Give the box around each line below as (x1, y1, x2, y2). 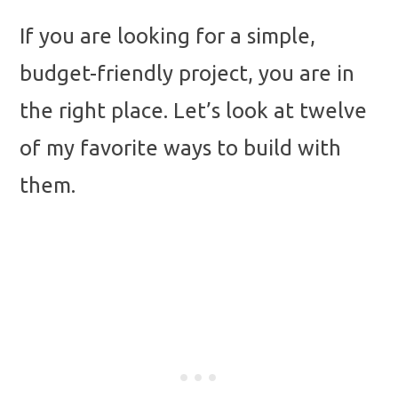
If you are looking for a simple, (20, 24, 315, 49)
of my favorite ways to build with (20, 136, 341, 161)
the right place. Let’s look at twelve (20, 99, 367, 123)
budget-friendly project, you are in (20, 61, 354, 86)
